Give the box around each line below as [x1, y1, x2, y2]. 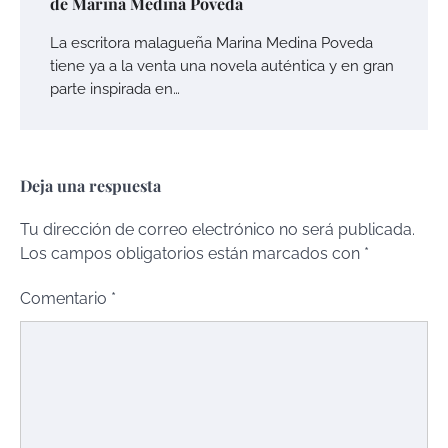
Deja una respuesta [20, 175, 161, 197]
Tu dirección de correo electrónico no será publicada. [20, 220, 415, 240]
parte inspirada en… [50, 80, 180, 98]
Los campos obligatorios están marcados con [20, 244, 364, 264]
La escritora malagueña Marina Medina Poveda [50, 34, 373, 52]
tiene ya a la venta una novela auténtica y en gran [50, 57, 394, 75]
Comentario [20, 289, 111, 309]
